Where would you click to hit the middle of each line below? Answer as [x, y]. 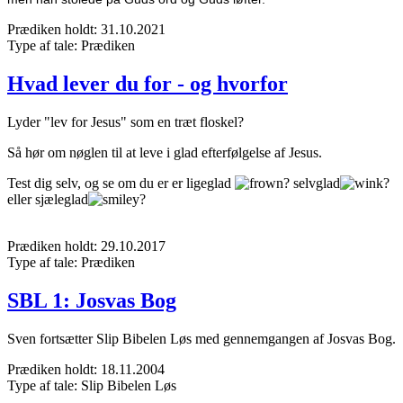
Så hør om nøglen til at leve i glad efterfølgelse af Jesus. [165, 153]
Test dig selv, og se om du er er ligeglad [121, 184]
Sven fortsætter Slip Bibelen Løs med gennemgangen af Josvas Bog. [201, 338]
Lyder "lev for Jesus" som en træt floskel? [125, 122]
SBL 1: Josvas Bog [92, 300]
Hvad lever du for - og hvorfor [148, 84]
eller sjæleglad [48, 200]
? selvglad [312, 184]
